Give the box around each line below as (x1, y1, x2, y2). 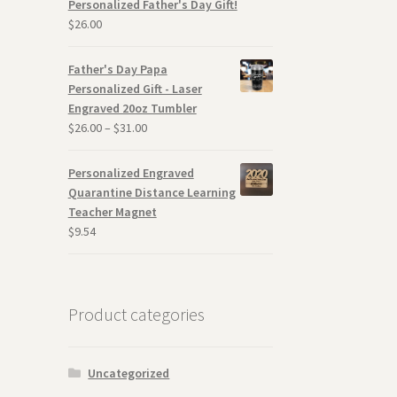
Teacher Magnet (67, 204, 157, 221)
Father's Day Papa (67, 61, 167, 78)
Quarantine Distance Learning (67, 184, 236, 201)
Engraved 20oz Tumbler (67, 100, 197, 117)
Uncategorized (88, 364, 170, 381)
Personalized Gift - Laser (67, 81, 202, 97)
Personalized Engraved (67, 165, 194, 182)
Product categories (67, 303, 205, 326)
